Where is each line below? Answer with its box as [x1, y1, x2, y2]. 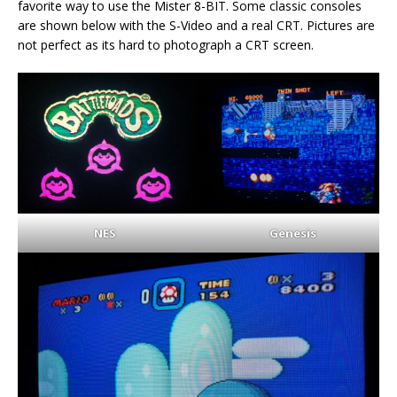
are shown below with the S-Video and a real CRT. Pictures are [18, 16, 375, 34]
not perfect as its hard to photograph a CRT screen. [18, 35, 314, 53]
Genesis [269, 224, 316, 241]
